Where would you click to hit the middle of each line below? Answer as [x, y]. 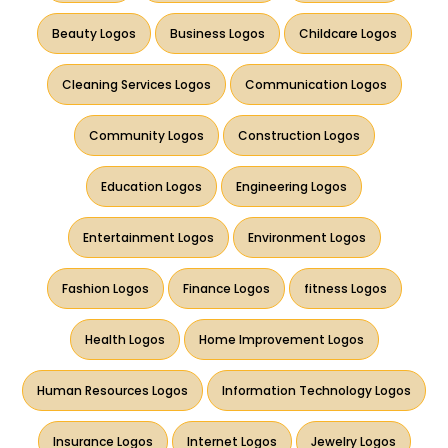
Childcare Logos [347, 33]
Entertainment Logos [148, 237]
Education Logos [151, 186]
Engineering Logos [291, 186]
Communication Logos [315, 84]
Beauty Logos [93, 33]
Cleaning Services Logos [136, 84]
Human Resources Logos [112, 390]
